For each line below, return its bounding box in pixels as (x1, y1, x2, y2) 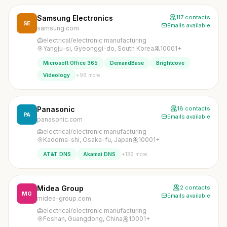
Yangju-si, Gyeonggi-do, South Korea (43, 45, 154, 52)
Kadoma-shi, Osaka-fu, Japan (43, 136, 132, 143)
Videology (43, 72, 70, 78)
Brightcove (156, 60, 184, 66)
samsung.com (37, 24, 79, 32)
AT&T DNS (43, 151, 71, 157)
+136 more (122, 150, 147, 157)
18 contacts (177, 105, 210, 112)
